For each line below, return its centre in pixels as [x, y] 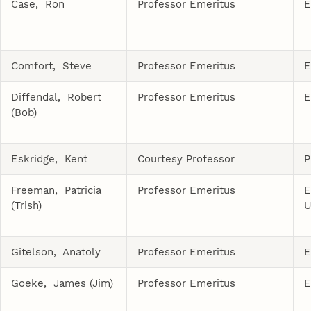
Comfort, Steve [52, 66]
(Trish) [27, 205]
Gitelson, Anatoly [56, 252]
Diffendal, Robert [57, 97]
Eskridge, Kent [50, 159]
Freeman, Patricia [57, 190]
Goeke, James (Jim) [62, 283]
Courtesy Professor [186, 159]
